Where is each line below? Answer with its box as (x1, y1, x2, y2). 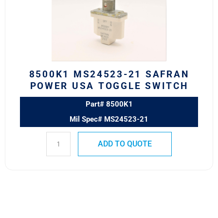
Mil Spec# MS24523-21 (70, 114, 148, 124)
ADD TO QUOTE (97, 139, 152, 148)
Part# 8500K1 (85, 99, 133, 109)
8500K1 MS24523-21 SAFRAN (29, 69, 189, 80)
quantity (46, 50, 78, 61)
